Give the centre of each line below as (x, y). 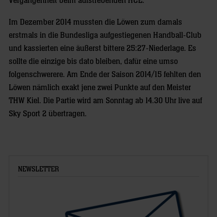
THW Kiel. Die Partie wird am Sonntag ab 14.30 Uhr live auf (105, 101)
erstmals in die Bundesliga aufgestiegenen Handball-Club (105, 35)
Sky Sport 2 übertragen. (48, 114)
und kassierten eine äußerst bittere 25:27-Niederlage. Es (102, 48)
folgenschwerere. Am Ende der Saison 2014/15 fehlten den (105, 75)
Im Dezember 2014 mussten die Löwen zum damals (95, 22)
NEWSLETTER (39, 169)
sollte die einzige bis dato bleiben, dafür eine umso (93, 62)
